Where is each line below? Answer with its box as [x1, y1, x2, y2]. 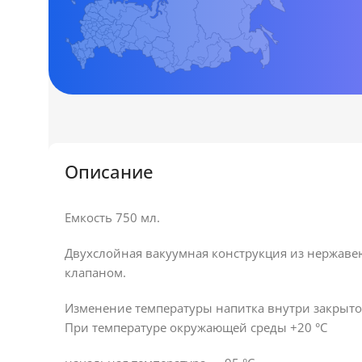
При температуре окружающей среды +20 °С [65, 319, 327, 335]
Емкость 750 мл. [65, 209, 160, 225]
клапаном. [65, 264, 126, 280]
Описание [65, 159, 154, 183]
